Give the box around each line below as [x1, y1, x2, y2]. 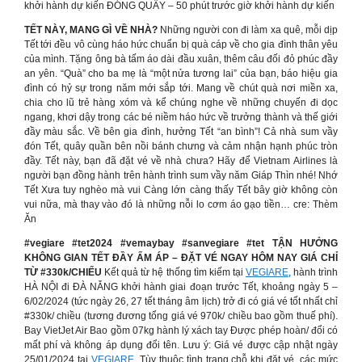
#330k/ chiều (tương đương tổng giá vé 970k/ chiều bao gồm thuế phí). [24, 310, 338, 322]
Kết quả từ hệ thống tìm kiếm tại [104, 267, 246, 278]
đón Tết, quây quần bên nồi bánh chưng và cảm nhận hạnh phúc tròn [24, 141, 338, 152]
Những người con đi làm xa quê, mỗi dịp [157, 24, 339, 36]
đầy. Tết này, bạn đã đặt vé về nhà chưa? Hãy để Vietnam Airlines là [24, 155, 338, 166]
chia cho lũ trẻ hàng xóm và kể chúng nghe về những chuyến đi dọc [24, 97, 338, 108]
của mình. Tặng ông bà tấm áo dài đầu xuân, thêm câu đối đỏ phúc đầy [24, 53, 338, 65]
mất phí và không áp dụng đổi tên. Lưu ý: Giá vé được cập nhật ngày [24, 339, 338, 351]
